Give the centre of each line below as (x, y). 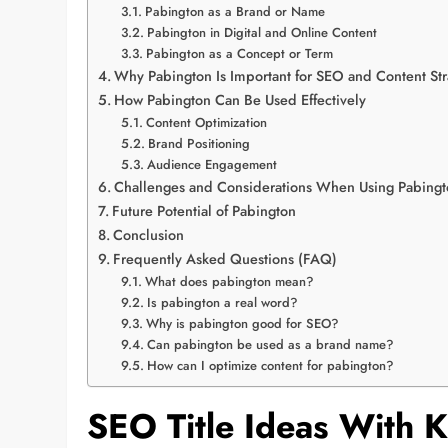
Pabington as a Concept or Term (239, 53)
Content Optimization (206, 122)
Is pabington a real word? (222, 302)
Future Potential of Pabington (204, 210)
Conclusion (149, 234)
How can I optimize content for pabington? (270, 365)
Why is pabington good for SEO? (242, 323)
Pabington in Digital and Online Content (261, 32)
